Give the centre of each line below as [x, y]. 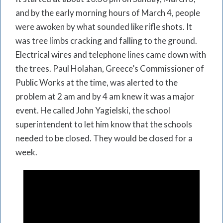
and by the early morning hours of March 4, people [108, 12]
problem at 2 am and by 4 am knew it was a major [105, 96]
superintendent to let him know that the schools [104, 124]
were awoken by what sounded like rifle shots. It [104, 26]
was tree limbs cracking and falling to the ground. [106, 40]
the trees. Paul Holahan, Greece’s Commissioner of [110, 68]
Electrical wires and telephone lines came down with [111, 54]
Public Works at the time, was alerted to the [97, 82]
